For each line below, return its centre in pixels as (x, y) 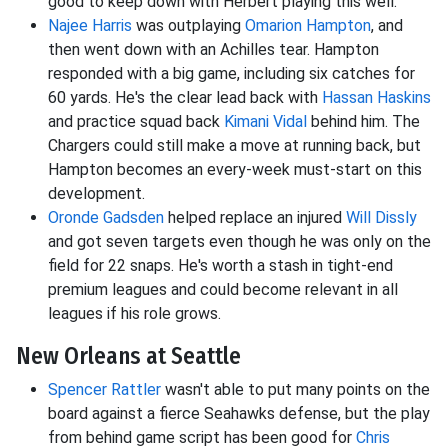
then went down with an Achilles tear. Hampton (213, 50)
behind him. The (363, 122)
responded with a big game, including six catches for (231, 74)
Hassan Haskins (376, 98)
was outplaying (188, 26)
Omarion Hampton (308, 26)
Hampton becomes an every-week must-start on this (235, 170)
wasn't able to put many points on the (295, 390)
